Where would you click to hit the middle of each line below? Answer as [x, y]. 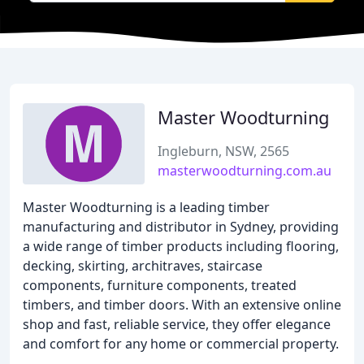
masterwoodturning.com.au [245, 171]
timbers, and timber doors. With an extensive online [182, 305]
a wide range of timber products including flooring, [181, 246]
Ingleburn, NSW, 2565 [223, 151]
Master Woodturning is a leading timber [146, 207]
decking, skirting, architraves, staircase [143, 266]
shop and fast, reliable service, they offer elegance [177, 324]
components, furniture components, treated [160, 285]
